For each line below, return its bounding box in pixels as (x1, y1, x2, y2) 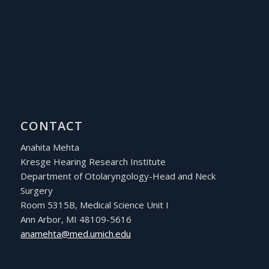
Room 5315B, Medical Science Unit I (20, 199, 169, 211)
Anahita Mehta (20, 141, 79, 154)
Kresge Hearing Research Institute (20, 156, 166, 168)
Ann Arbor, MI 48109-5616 (20, 213, 131, 226)
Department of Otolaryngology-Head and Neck (20, 170, 216, 183)
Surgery (20, 184, 53, 197)
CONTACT (20, 117, 83, 134)
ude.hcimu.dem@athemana (20, 228, 131, 240)
